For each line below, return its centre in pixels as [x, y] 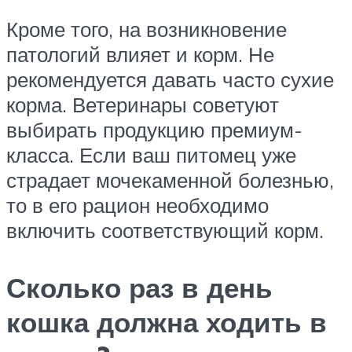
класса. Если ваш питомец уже [151, 154]
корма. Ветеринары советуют [143, 104]
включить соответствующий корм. [165, 230]
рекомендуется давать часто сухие [170, 79]
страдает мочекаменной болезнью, [170, 180]
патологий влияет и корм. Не [140, 54]
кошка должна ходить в [167, 322]
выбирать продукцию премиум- [154, 129]
